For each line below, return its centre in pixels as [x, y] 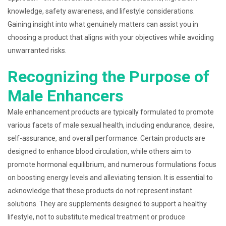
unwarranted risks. [37, 50]
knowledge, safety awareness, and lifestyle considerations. [101, 11]
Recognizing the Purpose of [108, 77]
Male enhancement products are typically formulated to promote [111, 112]
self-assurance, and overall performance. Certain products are [106, 138]
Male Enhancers [66, 96]
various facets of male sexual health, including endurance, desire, [111, 125]
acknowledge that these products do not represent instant [100, 191]
